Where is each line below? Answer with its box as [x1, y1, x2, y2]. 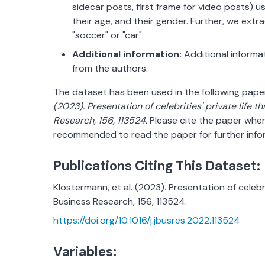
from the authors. [72, 62, 148, 75]
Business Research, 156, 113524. [53, 195, 187, 208]
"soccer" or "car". [72, 29, 144, 42]
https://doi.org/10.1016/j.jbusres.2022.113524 [53, 214, 240, 227]
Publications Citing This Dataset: [53, 157, 260, 175]
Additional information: [72, 48, 182, 61]
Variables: [53, 243, 117, 261]
